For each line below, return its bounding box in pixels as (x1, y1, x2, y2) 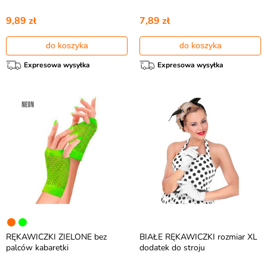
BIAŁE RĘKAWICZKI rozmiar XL (139, 231, 257, 243)
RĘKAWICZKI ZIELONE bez (6, 231, 107, 243)
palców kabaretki (6, 242, 69, 253)
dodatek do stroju (139, 242, 205, 253)
